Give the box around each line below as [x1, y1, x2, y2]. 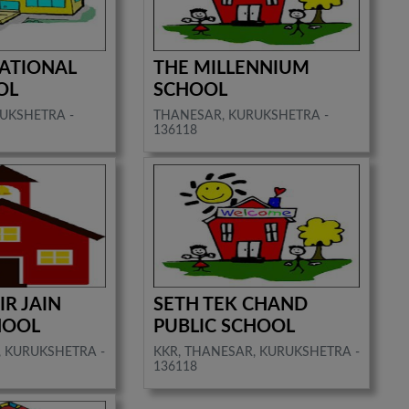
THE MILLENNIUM [152, 58, 309, 78]
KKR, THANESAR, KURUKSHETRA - [152, 345, 360, 359]
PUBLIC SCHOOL [152, 317, 295, 336]
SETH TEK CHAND [152, 295, 308, 314]
